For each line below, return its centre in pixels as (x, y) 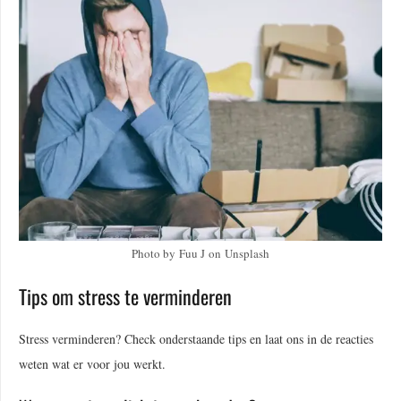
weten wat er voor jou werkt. (92, 363)
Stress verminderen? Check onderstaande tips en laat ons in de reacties (196, 338)
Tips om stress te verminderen (125, 296)
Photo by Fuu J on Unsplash (200, 253)
